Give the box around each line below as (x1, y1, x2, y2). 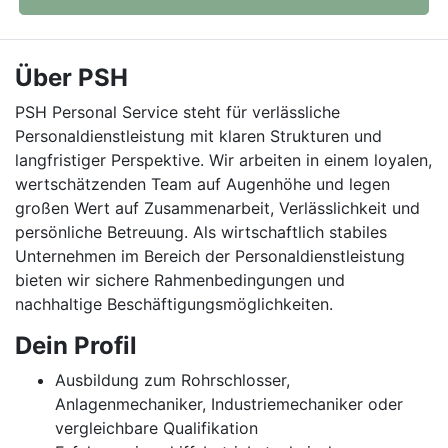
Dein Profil (15, 331, 137, 360)
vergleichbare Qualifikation (55, 418, 258, 438)
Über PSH (15, 63, 128, 92)
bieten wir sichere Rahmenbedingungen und (15, 270, 345, 290)
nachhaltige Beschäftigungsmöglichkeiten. (15, 294, 333, 314)
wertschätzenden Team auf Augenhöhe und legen (15, 174, 390, 194)
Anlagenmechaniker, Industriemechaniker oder (55, 394, 403, 414)
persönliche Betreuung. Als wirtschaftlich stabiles (15, 222, 387, 242)
